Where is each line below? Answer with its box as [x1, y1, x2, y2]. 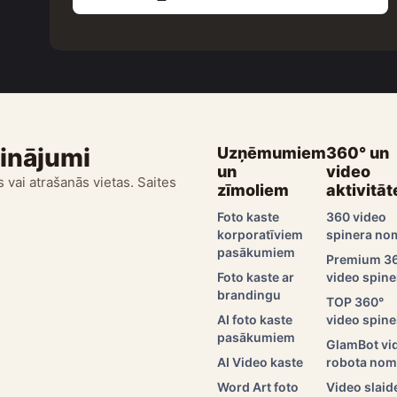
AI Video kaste [217, 354, 304, 370]
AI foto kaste [217, 311, 293, 327]
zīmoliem [217, 180, 290, 199]
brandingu [217, 286, 282, 302]
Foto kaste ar [217, 269, 295, 284]
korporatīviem [217, 226, 304, 242]
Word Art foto [217, 378, 300, 394]
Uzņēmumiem [217, 143, 327, 162]
